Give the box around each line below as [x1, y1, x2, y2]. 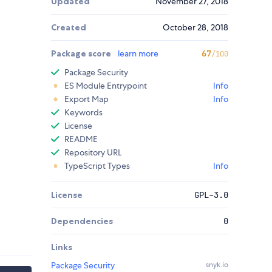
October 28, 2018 [163, 22, 228, 33]
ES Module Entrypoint [64, 80, 147, 92]
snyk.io [206, 260, 228, 270]
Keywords [64, 107, 103, 118]
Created [51, 22, 86, 33]
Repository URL [64, 147, 121, 158]
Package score [51, 48, 113, 59]
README [64, 134, 98, 145]
